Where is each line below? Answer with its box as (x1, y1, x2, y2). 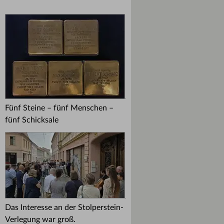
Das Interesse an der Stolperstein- (5, 203, 123, 211)
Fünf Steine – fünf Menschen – (5, 104, 113, 112)
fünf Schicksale (5, 116, 58, 124)
